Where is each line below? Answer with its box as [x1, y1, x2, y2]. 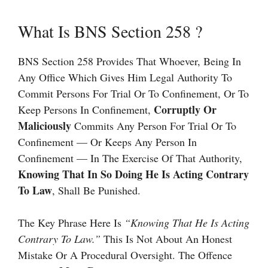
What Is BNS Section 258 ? [18, 20, 202, 42]
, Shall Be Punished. [52, 183, 141, 197]
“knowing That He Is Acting [124, 215, 249, 230]
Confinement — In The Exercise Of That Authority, [18, 151, 242, 165]
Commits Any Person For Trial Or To [71, 118, 236, 133]
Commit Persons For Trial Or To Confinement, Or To [18, 86, 249, 100]
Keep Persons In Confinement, [18, 102, 154, 117]
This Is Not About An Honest [100, 232, 232, 246]
